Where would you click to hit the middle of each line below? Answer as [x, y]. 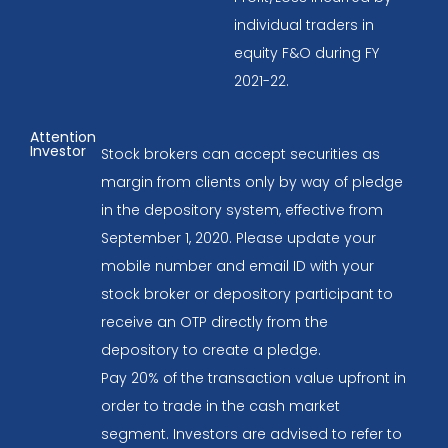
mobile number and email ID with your [237, 266]
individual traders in [304, 25]
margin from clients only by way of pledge [251, 182]
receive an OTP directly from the [214, 322]
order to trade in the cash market [220, 406]
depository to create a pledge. [210, 350]
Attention [63, 137]
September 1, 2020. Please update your [238, 238]
